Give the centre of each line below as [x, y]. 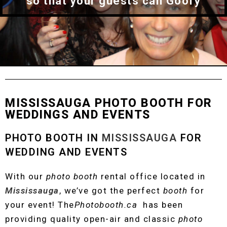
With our [26, 176]
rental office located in [152, 176]
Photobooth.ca [107, 205]
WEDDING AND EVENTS [66, 152]
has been [161, 205]
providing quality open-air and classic [92, 219]
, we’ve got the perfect [111, 191]
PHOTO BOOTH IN [53, 138]
